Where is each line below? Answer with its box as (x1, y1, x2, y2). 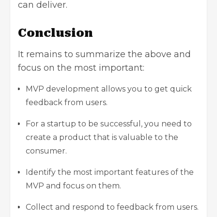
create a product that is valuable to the (26, 132, 178, 142)
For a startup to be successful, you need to (26, 119, 192, 128)
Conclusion (18, 26, 93, 40)
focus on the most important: (18, 62, 144, 73)
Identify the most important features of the (26, 167, 194, 177)
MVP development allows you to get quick (26, 84, 192, 93)
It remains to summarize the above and (18, 48, 191, 60)
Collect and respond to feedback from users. (26, 202, 199, 212)
